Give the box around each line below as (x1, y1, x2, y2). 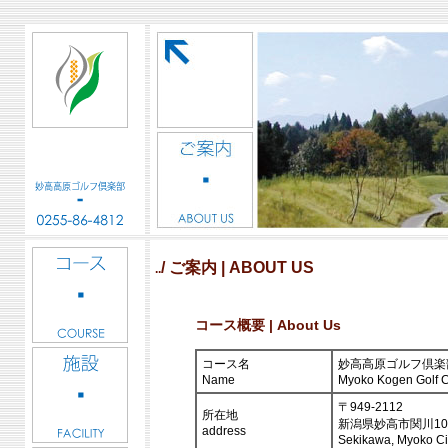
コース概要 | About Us (195, 316, 341, 333)
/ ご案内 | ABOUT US (161, 259, 314, 277)
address (202, 423, 246, 438)
